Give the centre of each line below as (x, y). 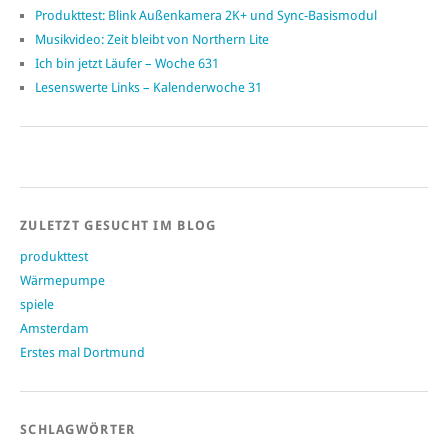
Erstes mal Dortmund (82, 353)
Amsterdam (54, 329)
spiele (37, 305)
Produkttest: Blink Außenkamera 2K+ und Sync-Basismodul (206, 16)
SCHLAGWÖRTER (78, 430)
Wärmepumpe (62, 281)
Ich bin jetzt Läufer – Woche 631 (127, 64)
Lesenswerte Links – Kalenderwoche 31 (148, 88)
